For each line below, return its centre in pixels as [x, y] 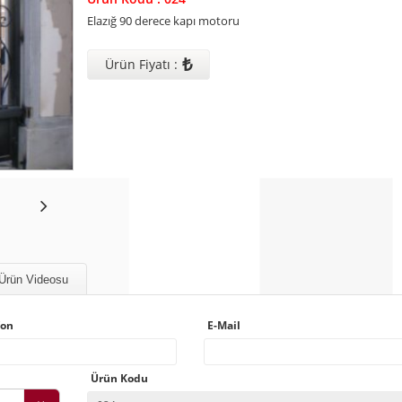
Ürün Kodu [119, 379]
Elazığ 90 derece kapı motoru [163, 21]
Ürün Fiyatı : [141, 64]
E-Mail [223, 326]
